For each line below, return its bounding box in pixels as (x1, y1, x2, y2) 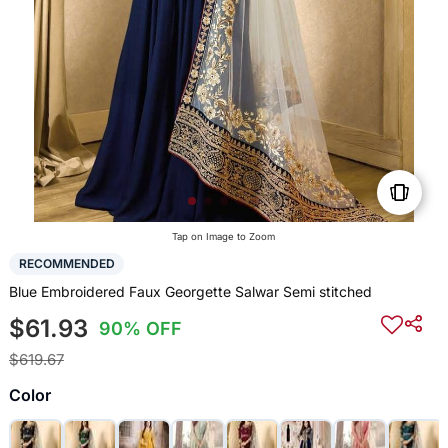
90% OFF (99, 317, 183, 339)
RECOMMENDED (18, 256, 115, 272)
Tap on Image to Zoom (172, 231, 276, 243)
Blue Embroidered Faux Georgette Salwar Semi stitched (8, 282, 372, 300)
